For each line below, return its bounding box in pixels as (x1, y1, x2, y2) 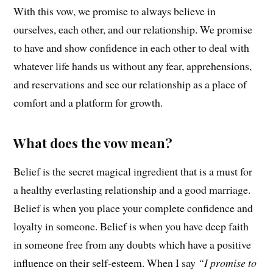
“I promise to (198, 255, 257, 271)
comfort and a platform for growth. (13, 95, 163, 110)
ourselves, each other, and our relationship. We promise (13, 22, 253, 37)
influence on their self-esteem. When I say (13, 255, 199, 271)
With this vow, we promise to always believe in (13, 4, 216, 19)
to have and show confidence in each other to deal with (13, 40, 250, 55)
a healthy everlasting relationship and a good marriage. (13, 182, 251, 197)
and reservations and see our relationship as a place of (13, 77, 247, 92)
